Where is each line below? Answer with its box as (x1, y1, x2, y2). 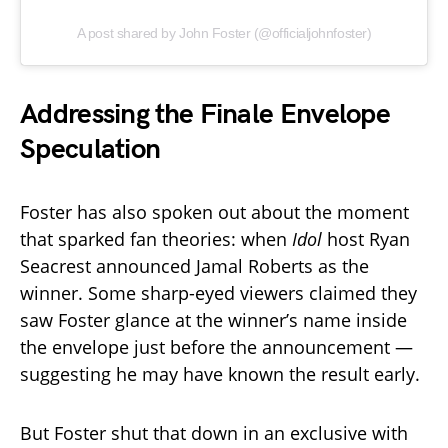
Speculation (20, 133, 161, 167)
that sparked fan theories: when (20, 227, 292, 252)
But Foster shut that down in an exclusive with (20, 421, 408, 446)
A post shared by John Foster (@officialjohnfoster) (76, 25, 372, 42)
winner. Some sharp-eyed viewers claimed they (20, 281, 417, 306)
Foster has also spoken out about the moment (20, 200, 409, 225)
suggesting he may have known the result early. (20, 362, 420, 387)
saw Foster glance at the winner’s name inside (20, 308, 407, 333)
